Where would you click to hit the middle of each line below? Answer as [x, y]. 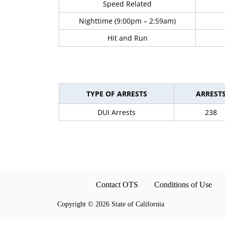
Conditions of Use [183, 185]
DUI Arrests [117, 113]
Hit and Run [127, 38]
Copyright [73, 204]
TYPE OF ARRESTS [117, 94]
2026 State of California [130, 204]
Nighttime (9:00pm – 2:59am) [127, 21]
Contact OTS [117, 185]
